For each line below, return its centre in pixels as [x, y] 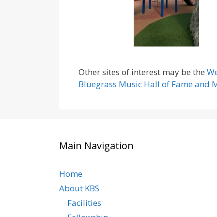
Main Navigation [96, 146]
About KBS [79, 188]
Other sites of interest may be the [143, 72]
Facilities [84, 203]
